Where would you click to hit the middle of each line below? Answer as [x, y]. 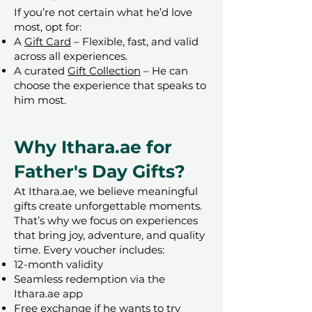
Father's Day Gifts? [100, 172]
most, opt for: [48, 27]
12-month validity [58, 265]
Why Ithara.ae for [93, 147]
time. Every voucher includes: [89, 250]
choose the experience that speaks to [110, 86]
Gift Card [48, 42]
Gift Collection [104, 71]
